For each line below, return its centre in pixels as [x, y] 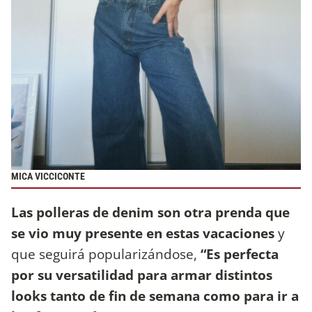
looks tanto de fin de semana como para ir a [155, 295]
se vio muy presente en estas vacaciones [143, 233]
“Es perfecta [240, 253]
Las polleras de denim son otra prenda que [150, 212]
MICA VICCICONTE [48, 177]
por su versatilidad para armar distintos [142, 274]
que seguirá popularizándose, [106, 253]
